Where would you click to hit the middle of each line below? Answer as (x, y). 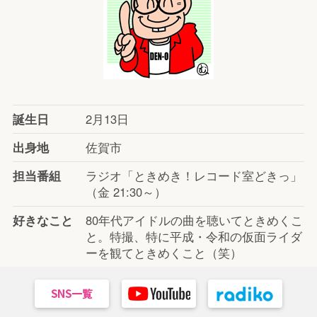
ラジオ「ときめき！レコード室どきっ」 (194, 176)
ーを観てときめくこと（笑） (163, 253)
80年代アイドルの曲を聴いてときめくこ (194, 220)
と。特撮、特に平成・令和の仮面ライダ (194, 237)
